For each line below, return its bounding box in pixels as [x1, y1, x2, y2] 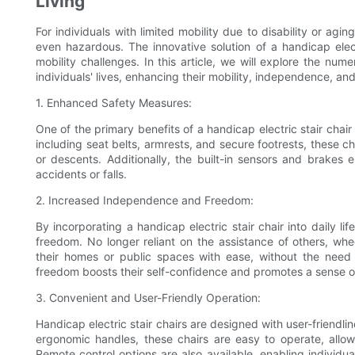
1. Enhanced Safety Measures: [36, 95, 192, 109]
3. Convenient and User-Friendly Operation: [36, 290, 261, 304]
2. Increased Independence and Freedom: [36, 193, 254, 207]
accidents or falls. [36, 166, 127, 181]
